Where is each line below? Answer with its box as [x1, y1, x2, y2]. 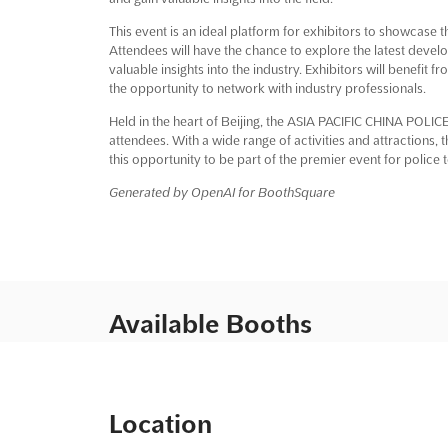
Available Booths [108, 309, 312, 338]
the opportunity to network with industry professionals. [108, 80, 426, 95]
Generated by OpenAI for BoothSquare [108, 184, 335, 199]
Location [108, 409, 212, 438]
